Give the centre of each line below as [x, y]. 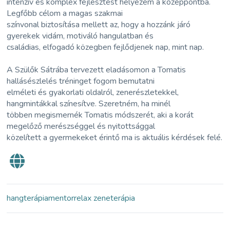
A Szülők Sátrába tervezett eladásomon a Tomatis [97, 70]
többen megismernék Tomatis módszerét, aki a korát [100, 115]
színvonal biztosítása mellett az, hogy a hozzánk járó [99, 24]
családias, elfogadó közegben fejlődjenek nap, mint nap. [106, 47]
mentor [61, 198]
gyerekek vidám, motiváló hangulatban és [80, 36]
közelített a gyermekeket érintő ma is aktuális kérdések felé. [115, 137]
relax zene [92, 198]
